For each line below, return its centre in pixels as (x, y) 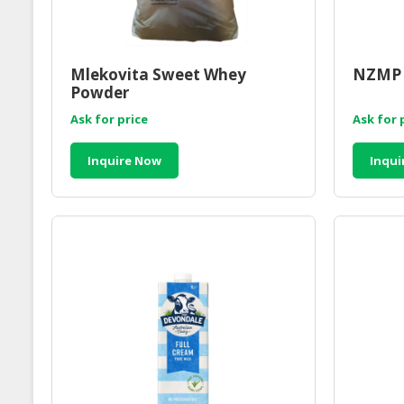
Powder (100, 93)
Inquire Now (125, 161)
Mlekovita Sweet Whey (158, 75)
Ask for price (109, 119)
